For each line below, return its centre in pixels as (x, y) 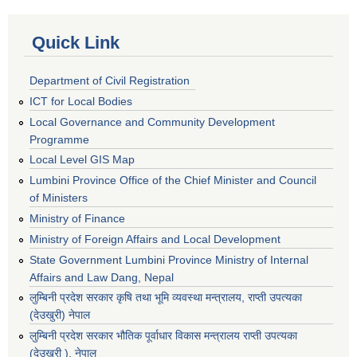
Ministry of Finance (77, 219)
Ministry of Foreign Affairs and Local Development (155, 239)
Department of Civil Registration (110, 81)
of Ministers (59, 198)
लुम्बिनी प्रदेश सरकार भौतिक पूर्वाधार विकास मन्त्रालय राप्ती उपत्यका (163, 336)
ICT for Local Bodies (81, 101)
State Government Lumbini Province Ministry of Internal (169, 259)
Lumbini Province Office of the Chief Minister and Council (173, 180)
